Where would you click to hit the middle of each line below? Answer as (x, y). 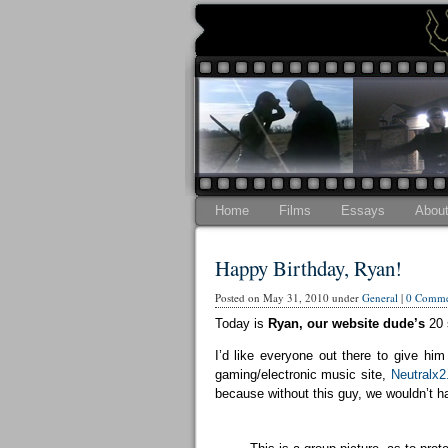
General (379, 297)
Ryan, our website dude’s (348, 323)
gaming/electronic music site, (302, 374)
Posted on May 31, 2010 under (288, 297)
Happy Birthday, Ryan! (308, 268)
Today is (241, 323)
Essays (362, 210)
